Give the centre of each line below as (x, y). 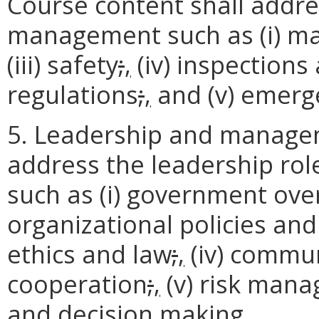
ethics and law (89, 254)
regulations (73, 95)
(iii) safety (63, 65)
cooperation (77, 284)
